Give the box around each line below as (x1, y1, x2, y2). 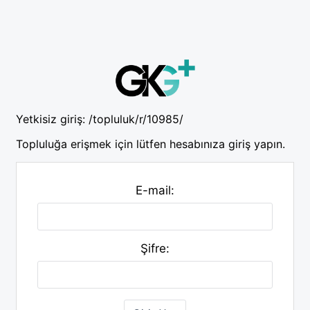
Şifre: (140, 241, 170, 255)
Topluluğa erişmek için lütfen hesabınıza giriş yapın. (16, 136, 285, 151)
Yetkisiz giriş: (16, 111, 89, 126)
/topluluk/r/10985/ (89, 111, 183, 126)
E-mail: (136, 183, 174, 197)
